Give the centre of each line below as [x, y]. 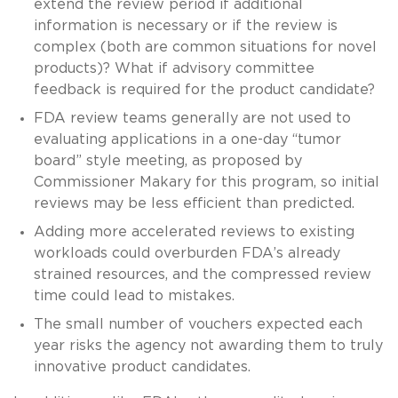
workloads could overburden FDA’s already [187, 253]
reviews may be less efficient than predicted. [196, 203]
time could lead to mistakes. [136, 295]
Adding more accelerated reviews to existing [194, 231]
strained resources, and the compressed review [202, 274]
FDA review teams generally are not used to [192, 118]
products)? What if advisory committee [174, 68]
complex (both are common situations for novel [205, 47]
